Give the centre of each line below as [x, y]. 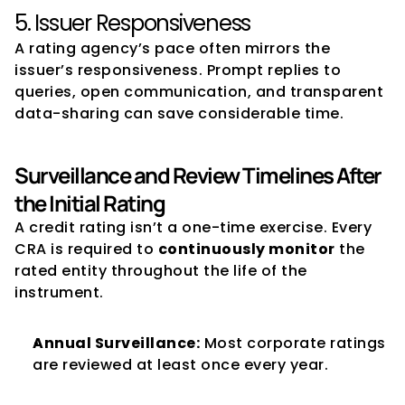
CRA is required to [86, 249]
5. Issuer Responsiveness [132, 23]
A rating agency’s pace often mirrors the [172, 48]
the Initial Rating [89, 203]
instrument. [59, 292]
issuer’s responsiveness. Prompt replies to [178, 70]
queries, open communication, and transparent [199, 92]
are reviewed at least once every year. [180, 365]
